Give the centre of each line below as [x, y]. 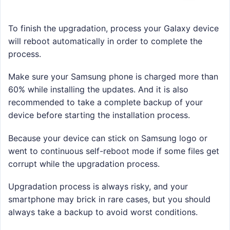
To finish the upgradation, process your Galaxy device [113, 28]
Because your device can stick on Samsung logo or [108, 138]
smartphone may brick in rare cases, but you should [109, 199]
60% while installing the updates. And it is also [98, 90]
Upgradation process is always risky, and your [98, 186]
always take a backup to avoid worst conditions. [103, 212]
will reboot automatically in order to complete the [105, 41]
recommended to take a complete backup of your [106, 102]
